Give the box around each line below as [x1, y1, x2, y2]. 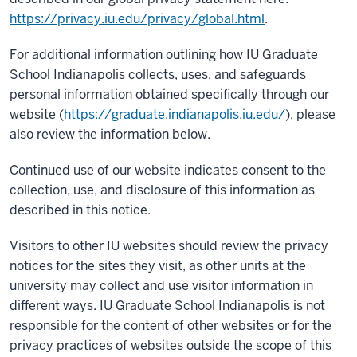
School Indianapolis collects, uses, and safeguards [10, 66, 306, 83]
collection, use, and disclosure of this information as [10, 182, 315, 198]
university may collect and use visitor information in [10, 277, 313, 294]
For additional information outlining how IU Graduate [10, 46, 318, 63]
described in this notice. [10, 202, 151, 218]
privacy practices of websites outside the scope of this [10, 337, 331, 354]
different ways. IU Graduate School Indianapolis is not [10, 297, 325, 314]
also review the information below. [10, 126, 210, 143]
